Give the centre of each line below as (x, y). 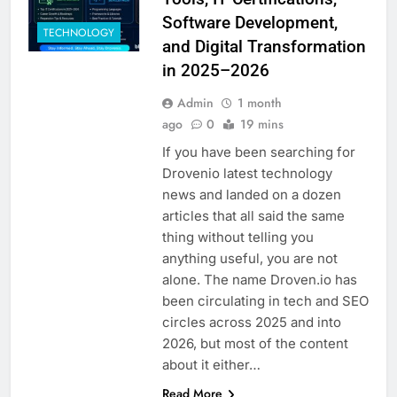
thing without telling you (237, 237)
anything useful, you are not (249, 259)
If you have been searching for (258, 152)
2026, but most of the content (255, 344)
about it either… (211, 365)
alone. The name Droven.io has (259, 280)
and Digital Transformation (264, 47)
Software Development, (249, 23)
